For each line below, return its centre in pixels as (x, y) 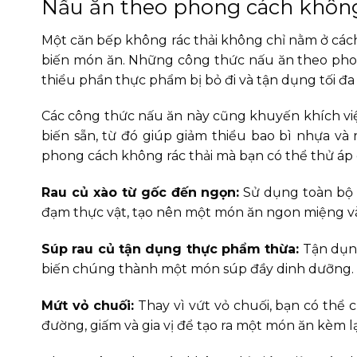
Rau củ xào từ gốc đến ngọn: (141, 193)
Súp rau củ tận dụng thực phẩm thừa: (171, 249)
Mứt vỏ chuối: (88, 305)
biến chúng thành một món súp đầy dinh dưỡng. (198, 269)
